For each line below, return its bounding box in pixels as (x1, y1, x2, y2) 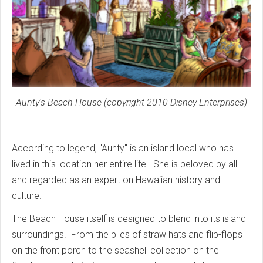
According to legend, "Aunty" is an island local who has (12, 143, 234, 154)
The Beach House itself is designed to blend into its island (12, 213, 246, 225)
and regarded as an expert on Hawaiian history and (12, 174, 220, 186)
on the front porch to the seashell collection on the (12, 245, 219, 257)
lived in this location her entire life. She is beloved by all (12, 159, 237, 170)
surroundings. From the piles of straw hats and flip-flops (12, 229, 242, 241)
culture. (12, 190, 44, 202)
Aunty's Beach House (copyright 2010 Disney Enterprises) (16, 97, 247, 109)
